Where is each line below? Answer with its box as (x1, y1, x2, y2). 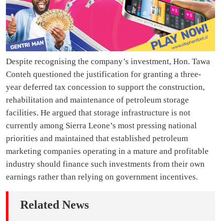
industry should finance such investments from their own (6, 159, 205, 169)
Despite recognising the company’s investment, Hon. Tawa (6, 57, 210, 67)
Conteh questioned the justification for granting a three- (6, 70, 201, 79)
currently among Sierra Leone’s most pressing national (6, 121, 197, 131)
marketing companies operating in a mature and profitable (6, 147, 209, 156)
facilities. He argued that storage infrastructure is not (6, 108, 190, 118)
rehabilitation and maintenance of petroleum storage (6, 95, 189, 105)
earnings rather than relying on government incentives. (6, 172, 198, 182)
